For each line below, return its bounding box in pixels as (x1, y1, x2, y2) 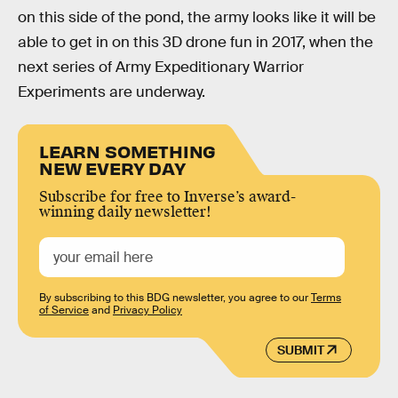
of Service (39, 302, 89, 317)
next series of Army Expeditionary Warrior (18, 58, 304, 77)
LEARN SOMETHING (39, 139, 217, 162)
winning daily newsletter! (39, 202, 211, 221)
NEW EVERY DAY (39, 155, 186, 179)
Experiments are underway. (18, 83, 205, 102)
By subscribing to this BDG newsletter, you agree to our (39, 290, 311, 305)
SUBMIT (276, 342, 324, 359)
